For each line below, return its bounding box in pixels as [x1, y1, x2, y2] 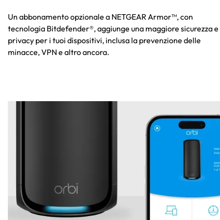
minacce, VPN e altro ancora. [8, 47, 110, 57]
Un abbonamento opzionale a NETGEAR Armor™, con [8, 12, 193, 22]
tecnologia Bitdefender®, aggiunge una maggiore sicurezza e [8, 24, 219, 34]
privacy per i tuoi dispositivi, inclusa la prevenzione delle [8, 35, 201, 46]
